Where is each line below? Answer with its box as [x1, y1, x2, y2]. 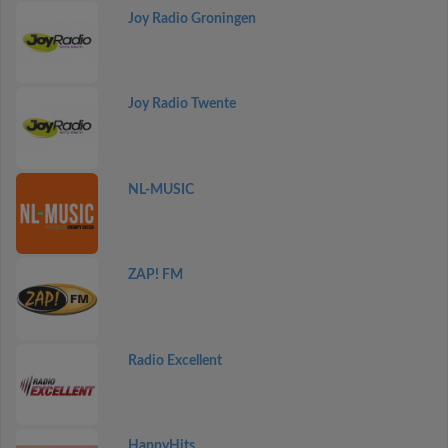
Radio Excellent [127, 353, 222, 368]
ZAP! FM [127, 268, 183, 283]
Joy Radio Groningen [127, 11, 256, 26]
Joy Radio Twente [127, 97, 236, 112]
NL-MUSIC [127, 182, 194, 197]
